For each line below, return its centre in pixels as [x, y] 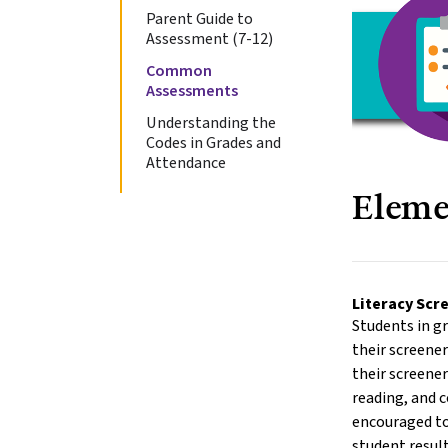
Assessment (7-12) [209, 38]
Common [179, 70]
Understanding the [211, 122]
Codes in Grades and [213, 142]
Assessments [192, 90]
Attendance [186, 162]
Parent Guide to [199, 18]
